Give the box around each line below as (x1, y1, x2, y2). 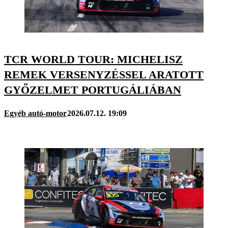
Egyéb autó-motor (4, 108, 67, 118)
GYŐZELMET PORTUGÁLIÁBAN (4, 83, 181, 97)
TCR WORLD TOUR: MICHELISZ (4, 53, 183, 66)
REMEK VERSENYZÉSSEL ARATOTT (4, 68, 204, 81)
